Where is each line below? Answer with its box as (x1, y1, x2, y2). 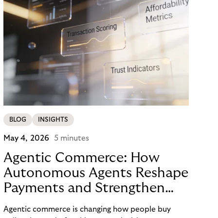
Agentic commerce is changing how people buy (3, 205, 171, 214)
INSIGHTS (37, 116, 68, 124)
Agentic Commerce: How (3, 151, 160, 165)
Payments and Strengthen (3, 181, 165, 196)
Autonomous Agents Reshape (3, 166, 188, 181)
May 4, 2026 (3, 134, 50, 143)
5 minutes (54, 134, 90, 143)
